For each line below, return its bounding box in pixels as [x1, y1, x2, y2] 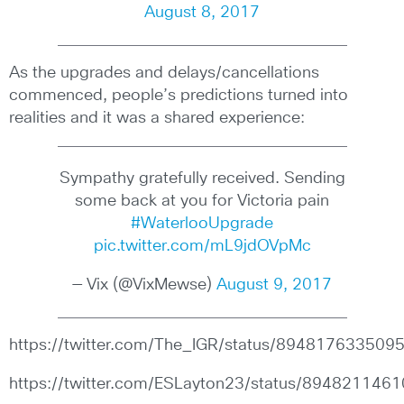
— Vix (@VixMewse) [72, 277, 216, 293]
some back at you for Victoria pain [75, 193, 329, 209]
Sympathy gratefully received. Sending [59, 170, 345, 187]
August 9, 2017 [216, 277, 332, 293]
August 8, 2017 [144, 5, 260, 21]
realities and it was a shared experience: [9, 110, 305, 126]
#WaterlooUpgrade [131, 216, 273, 232]
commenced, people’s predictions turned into [9, 87, 348, 104]
